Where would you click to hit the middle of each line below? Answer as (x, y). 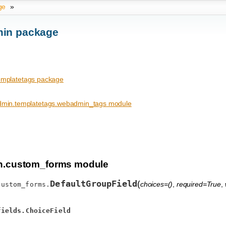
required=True (199, 184)
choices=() (156, 184)
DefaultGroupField (94, 183)
